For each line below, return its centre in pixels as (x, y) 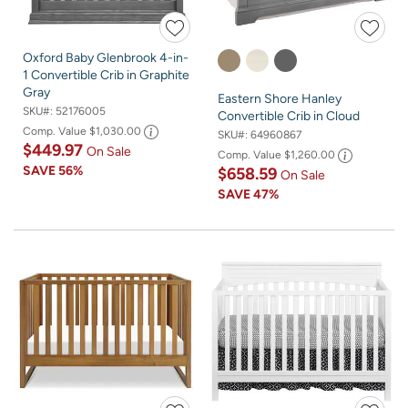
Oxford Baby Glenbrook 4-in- (106, 57)
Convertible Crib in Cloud (289, 116)
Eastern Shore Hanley (280, 98)
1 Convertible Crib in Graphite (106, 75)
